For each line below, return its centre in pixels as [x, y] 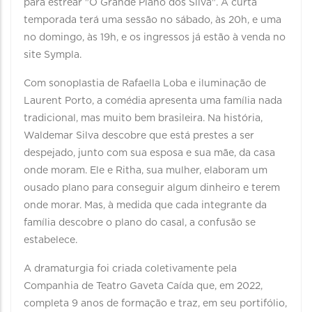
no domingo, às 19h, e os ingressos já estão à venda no [155, 38]
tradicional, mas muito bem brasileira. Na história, [143, 118]
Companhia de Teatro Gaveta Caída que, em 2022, [143, 286]
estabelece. [52, 240]
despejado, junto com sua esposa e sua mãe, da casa [149, 153]
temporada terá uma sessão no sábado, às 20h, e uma [153, 20]
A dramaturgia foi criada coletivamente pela [130, 269]
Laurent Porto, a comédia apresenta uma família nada [153, 101]
